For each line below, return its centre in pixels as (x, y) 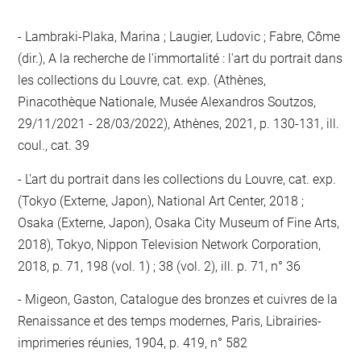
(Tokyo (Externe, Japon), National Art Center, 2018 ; (161, 201)
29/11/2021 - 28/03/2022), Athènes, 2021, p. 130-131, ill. (179, 124)
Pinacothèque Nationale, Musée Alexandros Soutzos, (167, 102)
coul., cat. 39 (54, 145)
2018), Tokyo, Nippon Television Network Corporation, (170, 244)
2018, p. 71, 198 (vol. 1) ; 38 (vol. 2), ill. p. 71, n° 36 (160, 266)
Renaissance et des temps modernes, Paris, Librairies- (170, 321)
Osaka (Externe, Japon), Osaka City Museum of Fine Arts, (179, 222)
